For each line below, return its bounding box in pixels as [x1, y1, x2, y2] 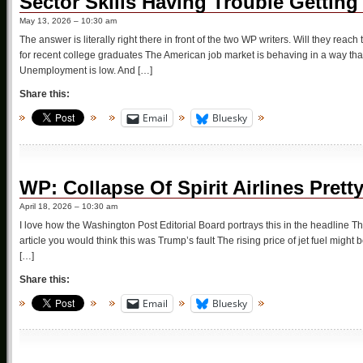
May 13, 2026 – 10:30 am [19, 16, 117, 26]
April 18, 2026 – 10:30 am [19, 201, 117, 211]
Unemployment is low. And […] [19, 65, 152, 77]
